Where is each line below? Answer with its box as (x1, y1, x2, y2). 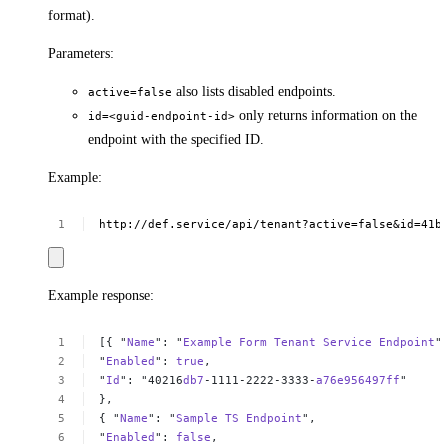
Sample (176, 411, 219, 426)
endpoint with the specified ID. (88, 131, 264, 147)
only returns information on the (235, 107, 417, 123)
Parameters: (48, 45, 114, 61)
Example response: (48, 287, 154, 303)
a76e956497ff (316, 373, 401, 388)
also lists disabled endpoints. (172, 83, 336, 99)
